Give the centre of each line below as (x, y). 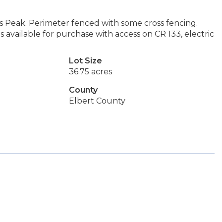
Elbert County (97, 101)
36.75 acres (90, 72)
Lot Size (85, 61)
